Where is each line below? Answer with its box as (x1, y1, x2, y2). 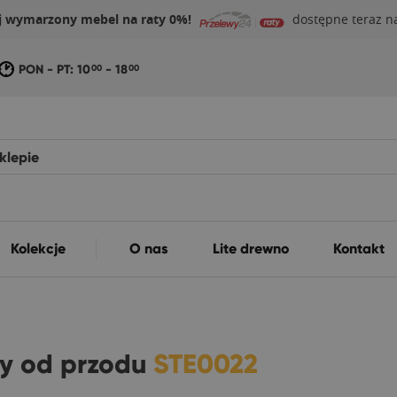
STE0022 (153, 347, 258, 381)
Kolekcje (11, 239, 66, 258)
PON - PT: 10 (19, 61, 90, 77)
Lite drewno (212, 239, 289, 258)
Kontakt (333, 239, 385, 258)
